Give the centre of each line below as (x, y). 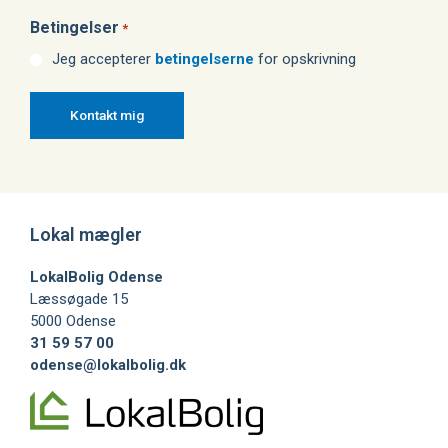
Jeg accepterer (103, 58)
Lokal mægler (86, 234)
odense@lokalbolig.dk (108, 364)
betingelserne (204, 58)
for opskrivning (305, 58)
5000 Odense (73, 320)
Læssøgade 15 (79, 298)
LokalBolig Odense (96, 276)
